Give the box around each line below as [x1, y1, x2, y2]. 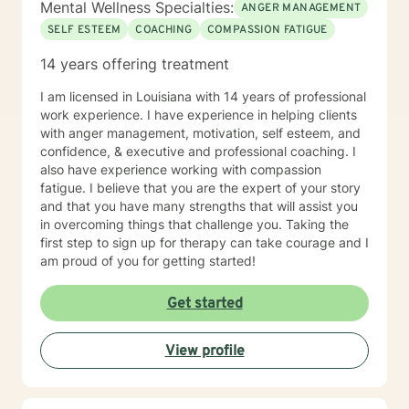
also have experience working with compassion [40, 162, 321, 177]
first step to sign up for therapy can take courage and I [40, 235, 369, 250]
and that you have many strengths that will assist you [40, 198, 358, 214]
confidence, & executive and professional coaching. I [40, 143, 356, 159]
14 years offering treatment [40, 55, 229, 73]
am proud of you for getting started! [40, 253, 256, 268]
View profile [164, 342, 245, 361]
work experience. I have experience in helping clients [40, 107, 357, 122]
